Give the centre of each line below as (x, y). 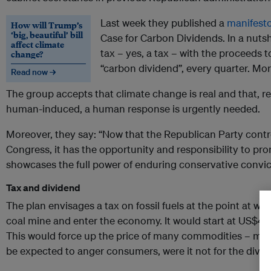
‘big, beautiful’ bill (47, 35)
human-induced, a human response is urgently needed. (133, 109)
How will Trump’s (47, 25)
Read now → (33, 72)
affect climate (38, 44)
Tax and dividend (43, 188)
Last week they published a (164, 23)
